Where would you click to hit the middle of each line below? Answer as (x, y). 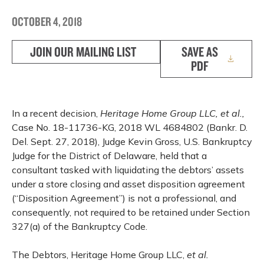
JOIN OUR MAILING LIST (83, 52)
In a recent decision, (56, 113)
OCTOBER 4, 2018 (47, 21)
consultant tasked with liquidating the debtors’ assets (128, 170)
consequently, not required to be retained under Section (131, 212)
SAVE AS (200, 52)
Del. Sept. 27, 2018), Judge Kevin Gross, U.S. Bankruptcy (132, 141)
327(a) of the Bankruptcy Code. (80, 226)
